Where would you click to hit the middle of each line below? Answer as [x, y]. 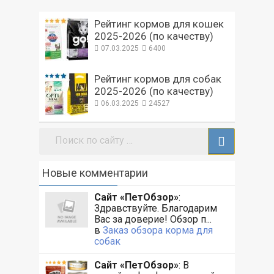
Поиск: [54, 133]
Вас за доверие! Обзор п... [153, 219]
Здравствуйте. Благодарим [155, 208]
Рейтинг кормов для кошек [159, 24]
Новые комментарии [95, 172]
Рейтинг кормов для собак [157, 79]
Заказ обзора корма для [156, 230]
